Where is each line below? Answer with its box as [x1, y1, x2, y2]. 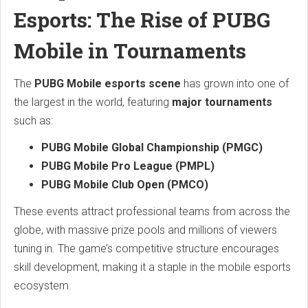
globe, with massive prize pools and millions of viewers [14, 223, 277, 236]
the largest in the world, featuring [14, 95, 172, 109]
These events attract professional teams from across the [14, 204, 290, 218]
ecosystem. [14, 278, 71, 292]
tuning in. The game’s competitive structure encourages [14, 241, 279, 255]
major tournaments [172, 95, 272, 109]
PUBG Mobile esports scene [34, 76, 181, 90]
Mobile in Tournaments [14, 36, 246, 64]
